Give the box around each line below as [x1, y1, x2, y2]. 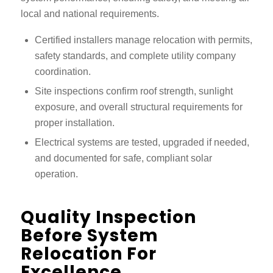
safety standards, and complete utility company [34, 50, 236, 61]
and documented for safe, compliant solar [34, 152, 212, 163]
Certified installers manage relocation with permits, [34, 34, 252, 45]
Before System [20, 223, 158, 247]
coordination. [34, 66, 91, 77]
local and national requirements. [20, 9, 159, 19]
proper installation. [34, 117, 115, 128]
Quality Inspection [20, 205, 196, 229]
